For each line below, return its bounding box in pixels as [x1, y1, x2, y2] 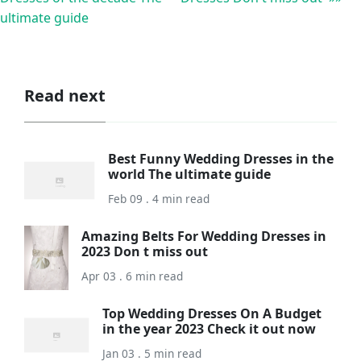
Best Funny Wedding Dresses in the [108, 150, 334, 168]
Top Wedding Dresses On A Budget [102, 305, 322, 323]
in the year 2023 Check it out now [102, 320, 317, 338]
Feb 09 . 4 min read [108, 191, 210, 207]
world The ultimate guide [108, 165, 272, 184]
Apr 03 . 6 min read [81, 268, 183, 284]
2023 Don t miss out [81, 243, 208, 261]
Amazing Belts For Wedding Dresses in [81, 227, 326, 246]
